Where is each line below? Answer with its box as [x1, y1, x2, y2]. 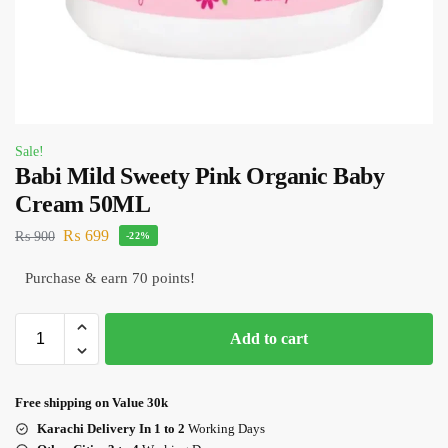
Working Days [185, 420, 265, 436]
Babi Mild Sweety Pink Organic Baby [15, 163, 384, 189]
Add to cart [230, 329, 308, 347]
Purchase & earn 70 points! [25, 269, 195, 286]
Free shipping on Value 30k [15, 394, 168, 410]
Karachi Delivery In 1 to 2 [37, 420, 185, 436]
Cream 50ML [15, 191, 150, 217]
